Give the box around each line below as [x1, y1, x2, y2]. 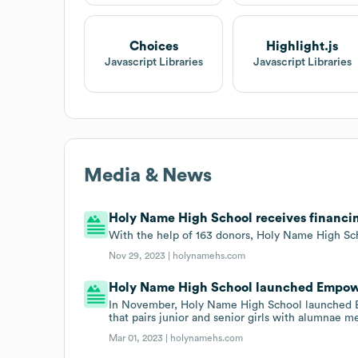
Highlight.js [266, 39, 339, 53]
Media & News [84, 165, 212, 185]
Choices [129, 39, 178, 53]
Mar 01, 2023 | [109, 332, 171, 343]
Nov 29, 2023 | [109, 250, 173, 261]
